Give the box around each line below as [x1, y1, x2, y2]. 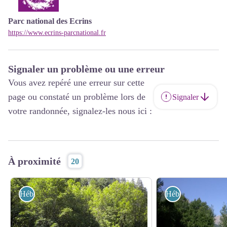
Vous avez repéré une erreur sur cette [8, 78, 144, 88]
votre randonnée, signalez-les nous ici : [8, 106, 152, 117]
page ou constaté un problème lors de [8, 92, 145, 102]
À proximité [8, 156, 61, 167]
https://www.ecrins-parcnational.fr [8, 29, 106, 37]
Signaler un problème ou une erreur [8, 63, 165, 75]
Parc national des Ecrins [8, 17, 92, 26]
